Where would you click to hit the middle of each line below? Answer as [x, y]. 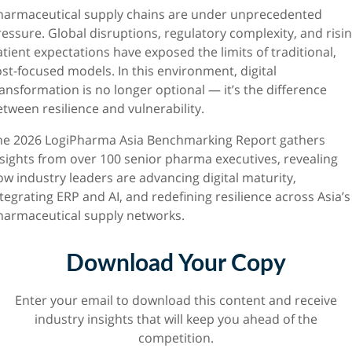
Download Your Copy [176, 264]
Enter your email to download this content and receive [176, 300]
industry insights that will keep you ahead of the [176, 319]
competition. [176, 337]
